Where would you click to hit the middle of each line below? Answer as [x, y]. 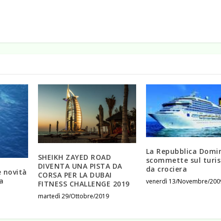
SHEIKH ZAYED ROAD [74, 157]
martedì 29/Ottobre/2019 [73, 196]
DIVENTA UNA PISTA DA [80, 166]
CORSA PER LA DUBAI [75, 175]
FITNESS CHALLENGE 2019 [84, 184]
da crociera [166, 169]
